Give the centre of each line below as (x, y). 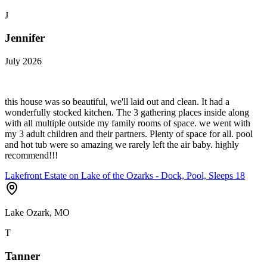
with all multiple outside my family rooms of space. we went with (128, 123)
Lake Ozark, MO (37, 212)
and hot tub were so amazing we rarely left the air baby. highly (122, 144)
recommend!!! (31, 155)
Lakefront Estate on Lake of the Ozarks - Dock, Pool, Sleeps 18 (125, 175)
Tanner (22, 256)
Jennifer (25, 38)
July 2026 (23, 61)
